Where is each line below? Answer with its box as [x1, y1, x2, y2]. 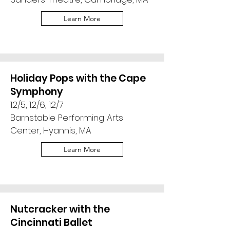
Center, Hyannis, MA [10, 124, 91, 137]
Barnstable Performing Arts [10, 111, 123, 124]
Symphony [10, 85, 63, 99]
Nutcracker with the [10, 202, 110, 216]
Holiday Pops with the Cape [10, 71, 146, 85]
